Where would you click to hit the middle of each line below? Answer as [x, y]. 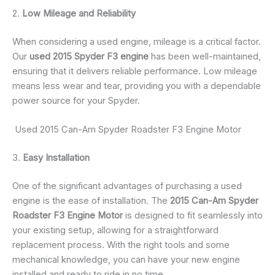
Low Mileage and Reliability [79, 13]
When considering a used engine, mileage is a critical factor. [137, 41]
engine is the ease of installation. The [91, 200]
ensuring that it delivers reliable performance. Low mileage [135, 71]
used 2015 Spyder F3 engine [89, 56]
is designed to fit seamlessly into [193, 215]
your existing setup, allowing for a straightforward [115, 230]
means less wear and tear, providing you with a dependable [137, 86]
